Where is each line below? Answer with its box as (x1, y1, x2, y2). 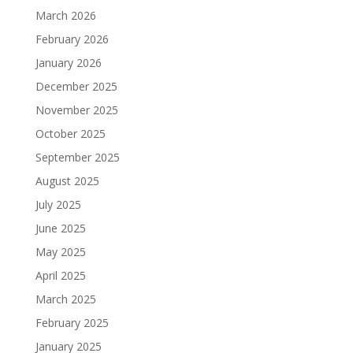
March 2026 (35, 8, 96, 24)
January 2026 (35, 55, 102, 71)
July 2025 (35, 197, 81, 213)
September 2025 (35, 150, 120, 165)
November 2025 (35, 102, 118, 118)
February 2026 (35, 32, 109, 47)
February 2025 (35, 315, 109, 331)
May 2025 (35, 244, 86, 260)
